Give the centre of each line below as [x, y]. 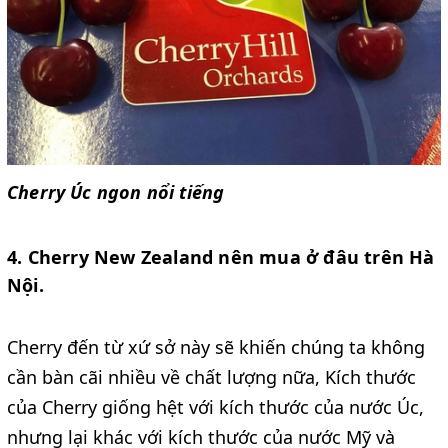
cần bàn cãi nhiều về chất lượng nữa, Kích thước [211, 376]
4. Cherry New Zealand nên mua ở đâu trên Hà [221, 256]
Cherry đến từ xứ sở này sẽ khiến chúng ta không [216, 346]
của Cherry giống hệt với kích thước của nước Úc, [215, 406]
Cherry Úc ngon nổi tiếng [116, 191]
